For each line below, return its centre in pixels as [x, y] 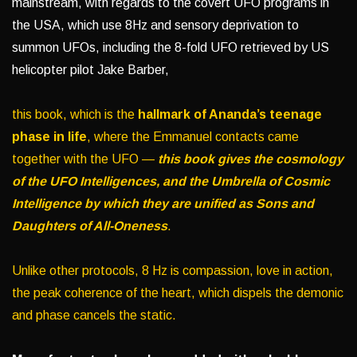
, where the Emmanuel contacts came [193, 136]
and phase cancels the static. [94, 315]
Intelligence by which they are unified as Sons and [163, 203]
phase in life [49, 136]
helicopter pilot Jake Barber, [90, 69]
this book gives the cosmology [251, 159]
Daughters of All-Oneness [90, 226]
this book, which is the [75, 114]
